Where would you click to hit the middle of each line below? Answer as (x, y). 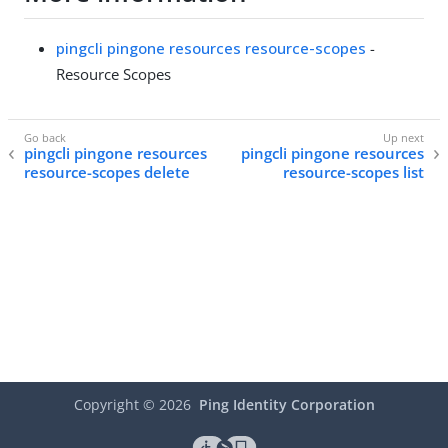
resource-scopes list (353, 172)
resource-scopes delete (107, 172)
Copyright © (116, 405)
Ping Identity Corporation (286, 405)
